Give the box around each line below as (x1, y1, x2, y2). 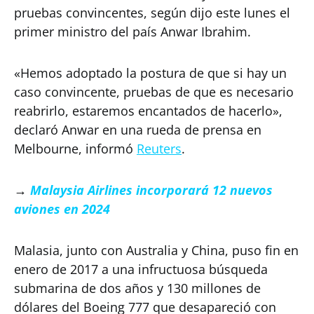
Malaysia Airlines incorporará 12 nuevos (30, 182, 273, 198)
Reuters (137, 140, 182, 157)
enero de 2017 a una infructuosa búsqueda (14, 261, 268, 278)
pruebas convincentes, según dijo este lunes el (14, 4, 290, 21)
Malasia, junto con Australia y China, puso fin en (14, 242, 299, 259)
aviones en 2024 (14, 200, 110, 217)
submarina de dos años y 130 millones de (14, 280, 261, 296)
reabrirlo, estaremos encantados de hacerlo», (14, 102, 282, 119)
